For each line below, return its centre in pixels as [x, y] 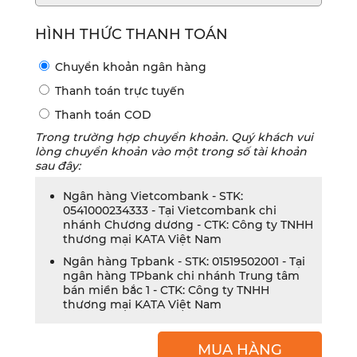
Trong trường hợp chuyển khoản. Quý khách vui [174, 137]
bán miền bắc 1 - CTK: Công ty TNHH [166, 290]
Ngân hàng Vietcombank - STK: [153, 196]
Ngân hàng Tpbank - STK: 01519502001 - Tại [184, 262]
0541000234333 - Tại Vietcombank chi [170, 211]
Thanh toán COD [102, 115]
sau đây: [58, 166]
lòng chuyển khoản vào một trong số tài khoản [171, 152]
